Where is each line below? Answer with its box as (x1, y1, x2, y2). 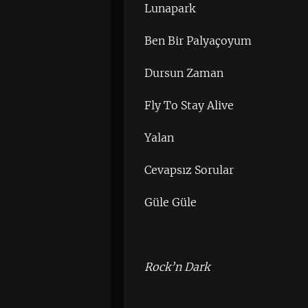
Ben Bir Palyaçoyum (144, 34, 252, 47)
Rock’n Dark (144, 260, 210, 274)
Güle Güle (144, 195, 197, 209)
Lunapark (144, 1, 196, 15)
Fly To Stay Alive (144, 98, 234, 112)
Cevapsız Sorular (144, 163, 234, 177)
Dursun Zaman (144, 66, 224, 80)
